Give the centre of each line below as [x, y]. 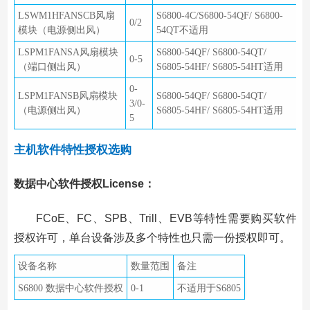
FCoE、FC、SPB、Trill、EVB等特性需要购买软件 [166, 218]
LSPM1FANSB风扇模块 [67, 96]
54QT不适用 [182, 30]
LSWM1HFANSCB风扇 [66, 16]
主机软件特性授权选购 [72, 150]
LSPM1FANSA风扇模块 [68, 53]
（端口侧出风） [52, 67]
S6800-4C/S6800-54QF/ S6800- [219, 16]
